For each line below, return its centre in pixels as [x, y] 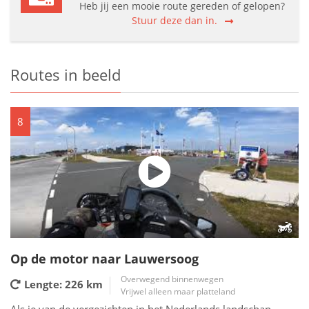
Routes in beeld [66, 74]
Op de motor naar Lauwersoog [104, 259]
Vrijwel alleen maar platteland [178, 291]
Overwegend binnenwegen [172, 279]
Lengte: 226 [54, 284]
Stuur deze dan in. [174, 20]
